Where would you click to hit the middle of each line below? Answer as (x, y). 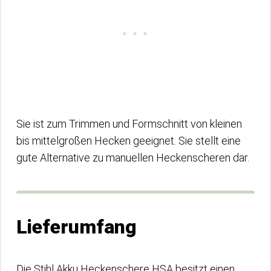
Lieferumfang (77, 227)
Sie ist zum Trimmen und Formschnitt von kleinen (129, 124)
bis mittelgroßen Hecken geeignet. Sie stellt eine (129, 141)
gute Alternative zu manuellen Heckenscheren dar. (134, 158)
